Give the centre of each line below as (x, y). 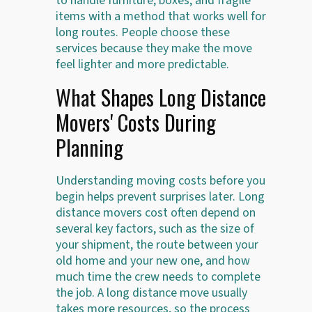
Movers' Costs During (136, 122)
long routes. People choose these (143, 32)
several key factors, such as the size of (155, 228)
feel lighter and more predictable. (142, 64)
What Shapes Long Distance (161, 97)
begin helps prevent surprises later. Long (160, 196)
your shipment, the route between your (157, 244)
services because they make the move (154, 48)
